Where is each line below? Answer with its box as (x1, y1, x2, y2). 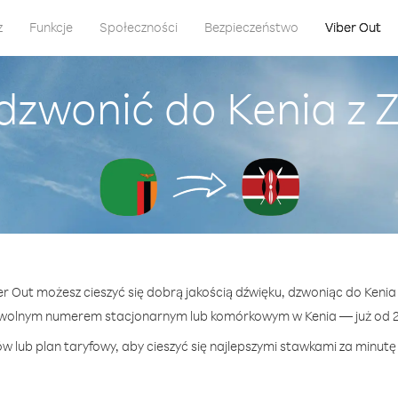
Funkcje (28, 19, 73, 36)
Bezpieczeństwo (203, 19, 298, 36)
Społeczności (99, 19, 178, 36)
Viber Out (324, 19, 381, 36)
